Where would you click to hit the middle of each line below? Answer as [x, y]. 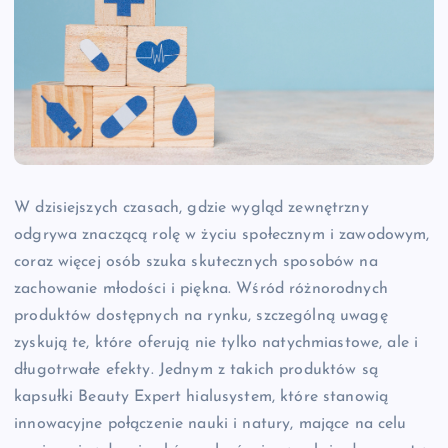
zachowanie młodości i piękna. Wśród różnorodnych [201, 288]
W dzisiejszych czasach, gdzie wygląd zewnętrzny [191, 207]
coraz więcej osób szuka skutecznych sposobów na [196, 261]
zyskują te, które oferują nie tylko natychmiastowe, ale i [216, 342]
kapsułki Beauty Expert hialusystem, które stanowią [201, 396]
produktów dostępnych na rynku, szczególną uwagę [201, 315]
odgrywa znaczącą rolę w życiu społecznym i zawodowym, [222, 234]
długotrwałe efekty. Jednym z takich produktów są [196, 369]
